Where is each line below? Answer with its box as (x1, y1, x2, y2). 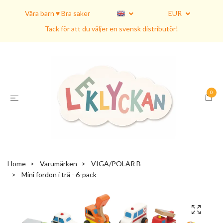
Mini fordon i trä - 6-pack (20, 170, 97, 179)
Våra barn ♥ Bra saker (25, 9, 90, 17)
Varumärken (40, 159, 77, 168)
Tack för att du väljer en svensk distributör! (45, 24, 178, 33)
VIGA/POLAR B (91, 159, 141, 168)
